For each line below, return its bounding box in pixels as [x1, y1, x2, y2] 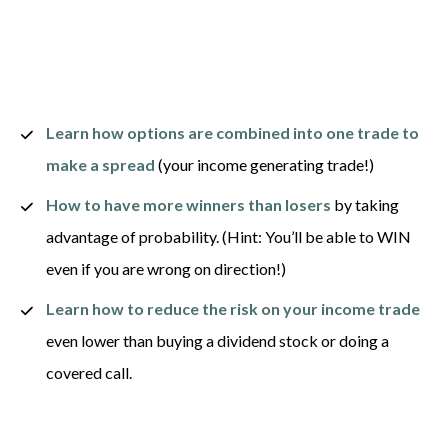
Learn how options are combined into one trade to [45, 123, 419, 143]
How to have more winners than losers [45, 195, 331, 215]
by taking [330, 195, 399, 215]
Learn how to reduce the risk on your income [45, 299, 375, 319]
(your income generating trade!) [154, 155, 377, 175]
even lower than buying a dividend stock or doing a [45, 331, 389, 351]
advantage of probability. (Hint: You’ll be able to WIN [45, 227, 411, 247]
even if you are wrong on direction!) [45, 259, 289, 279]
